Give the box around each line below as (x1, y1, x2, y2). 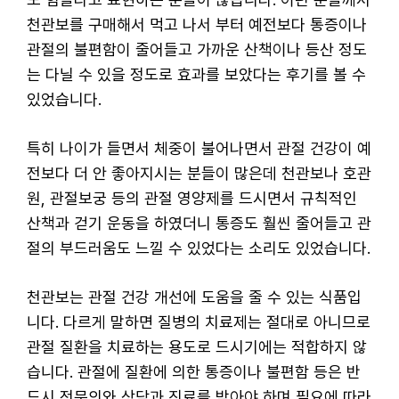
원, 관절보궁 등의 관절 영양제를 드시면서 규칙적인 (27, 188, 357, 208)
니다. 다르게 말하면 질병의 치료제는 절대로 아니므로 (27, 312, 370, 331)
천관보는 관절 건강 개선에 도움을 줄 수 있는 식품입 (27, 287, 362, 306)
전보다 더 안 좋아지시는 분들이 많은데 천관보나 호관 (27, 163, 371, 183)
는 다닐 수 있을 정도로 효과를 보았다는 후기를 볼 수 (27, 64, 366, 84)
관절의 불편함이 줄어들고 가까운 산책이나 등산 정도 (27, 39, 367, 59)
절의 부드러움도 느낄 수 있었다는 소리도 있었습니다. (27, 238, 370, 257)
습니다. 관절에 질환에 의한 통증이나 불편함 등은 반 (27, 362, 361, 381)
